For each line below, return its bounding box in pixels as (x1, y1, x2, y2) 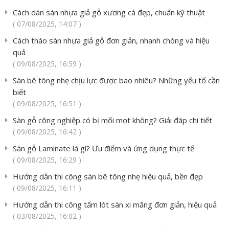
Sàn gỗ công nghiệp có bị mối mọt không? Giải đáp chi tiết (13, 115, 212, 126)
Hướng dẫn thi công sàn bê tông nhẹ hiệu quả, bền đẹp (13, 171, 203, 182)
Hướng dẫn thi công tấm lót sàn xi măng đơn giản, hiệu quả (13, 199, 217, 210)
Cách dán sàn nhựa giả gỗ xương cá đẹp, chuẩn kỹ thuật (13, 7, 205, 18)
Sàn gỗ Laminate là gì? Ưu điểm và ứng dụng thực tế (13, 143, 194, 154)
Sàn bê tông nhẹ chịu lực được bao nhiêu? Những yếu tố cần (13, 75, 220, 86)
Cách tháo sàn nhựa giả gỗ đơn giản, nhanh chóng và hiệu (13, 35, 210, 46)
